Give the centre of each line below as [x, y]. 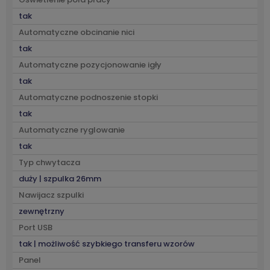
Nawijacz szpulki [51, 195]
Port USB [36, 228]
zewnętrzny [42, 211]
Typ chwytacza [49, 162]
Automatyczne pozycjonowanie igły [90, 65]
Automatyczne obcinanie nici [77, 32]
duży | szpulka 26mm [60, 179]
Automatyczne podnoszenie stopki [88, 97]
